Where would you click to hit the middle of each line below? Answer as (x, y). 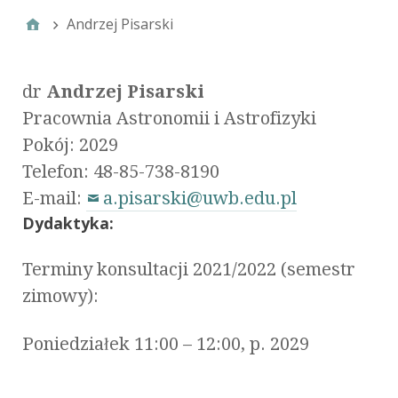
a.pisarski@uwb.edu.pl (200, 198)
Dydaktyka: (68, 223)
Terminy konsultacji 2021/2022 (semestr (189, 269)
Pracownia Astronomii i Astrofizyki (169, 118)
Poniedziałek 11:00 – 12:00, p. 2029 (166, 343)
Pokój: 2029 (70, 144)
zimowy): (60, 295)
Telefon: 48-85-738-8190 (121, 171)
